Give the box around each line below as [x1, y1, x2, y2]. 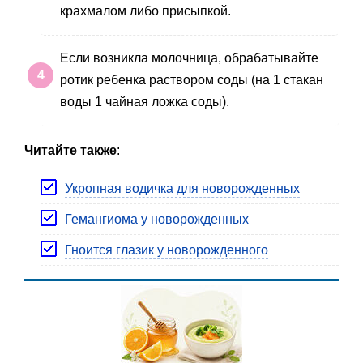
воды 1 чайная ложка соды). [60, 95, 229, 109]
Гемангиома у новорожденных [65, 212, 249, 227]
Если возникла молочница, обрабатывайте [60, 51, 318, 66]
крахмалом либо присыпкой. [60, 3, 231, 18]
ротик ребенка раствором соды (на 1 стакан [60, 73, 323, 88]
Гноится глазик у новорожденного [65, 243, 268, 258]
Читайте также [24, 143, 117, 158]
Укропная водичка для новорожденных [65, 181, 300, 196]
